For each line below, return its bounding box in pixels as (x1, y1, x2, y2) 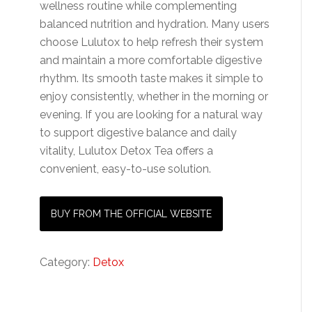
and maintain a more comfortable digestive (40, 54, 263, 67)
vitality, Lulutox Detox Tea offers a (40, 144, 214, 157)
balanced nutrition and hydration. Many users (40, 17, 270, 31)
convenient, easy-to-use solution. (40, 162, 212, 175)
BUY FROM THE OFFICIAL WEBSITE (51, 208, 212, 219)
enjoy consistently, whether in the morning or (40, 90, 269, 103)
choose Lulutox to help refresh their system (40, 36, 264, 49)
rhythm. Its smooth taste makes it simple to (40, 72, 264, 85)
